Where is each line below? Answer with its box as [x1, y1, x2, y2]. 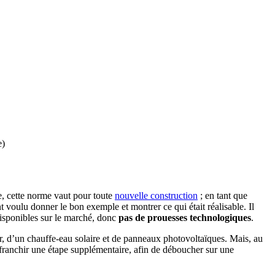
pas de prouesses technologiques [118, 212, 251, 223]
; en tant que [198, 190, 247, 201]
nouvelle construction [115, 190, 198, 201]
